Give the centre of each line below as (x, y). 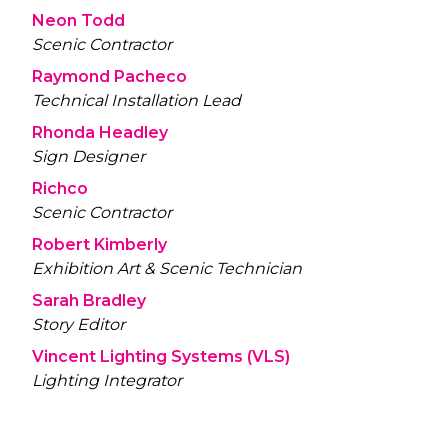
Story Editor (78, 325)
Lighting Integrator (107, 381)
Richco (60, 189)
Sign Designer (88, 157)
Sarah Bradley (89, 301)
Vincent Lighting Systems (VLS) (161, 357)
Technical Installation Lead (136, 101)
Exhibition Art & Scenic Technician (167, 269)
